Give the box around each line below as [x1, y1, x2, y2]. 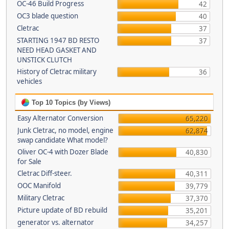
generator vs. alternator [17, 218, 94, 227]
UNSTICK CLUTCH [16, 55, 72, 64]
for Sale [17, 157, 41, 166]
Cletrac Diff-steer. [17, 169, 72, 178]
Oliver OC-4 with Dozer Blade [17, 147, 108, 156]
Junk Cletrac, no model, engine [17, 126, 113, 135]
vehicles [16, 77, 42, 86]
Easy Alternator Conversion [17, 113, 103, 123]
